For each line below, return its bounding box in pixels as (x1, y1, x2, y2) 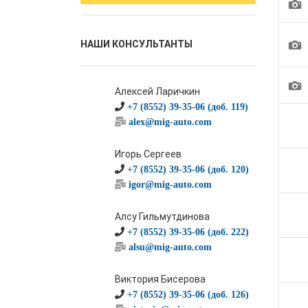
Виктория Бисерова (115, 274, 206, 285)
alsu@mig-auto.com (129, 242, 212, 252)
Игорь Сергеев (115, 148, 181, 159)
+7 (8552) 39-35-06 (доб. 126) (127, 289, 249, 299)
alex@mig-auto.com (129, 117, 212, 126)
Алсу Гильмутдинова (115, 211, 210, 222)
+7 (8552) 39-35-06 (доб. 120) (127, 164, 249, 174)
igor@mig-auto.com (129, 179, 212, 189)
